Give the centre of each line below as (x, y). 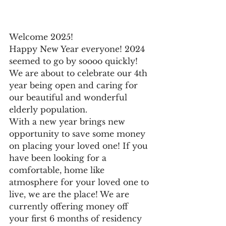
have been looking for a (59, 158)
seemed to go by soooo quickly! (75, 61)
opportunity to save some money (78, 134)
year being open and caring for (75, 86)
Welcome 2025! (42, 37)
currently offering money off (70, 207)
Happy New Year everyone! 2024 (78, 49)
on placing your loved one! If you (80, 146)
